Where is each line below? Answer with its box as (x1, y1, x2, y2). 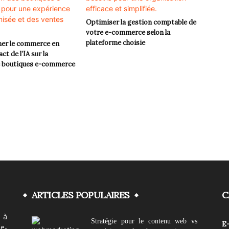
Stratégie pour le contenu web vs (91, 217, 197, 225)
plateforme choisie (86, 38, 145, 47)
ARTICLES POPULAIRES (32, 189, 130, 201)
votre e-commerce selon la (86, 28, 170, 37)
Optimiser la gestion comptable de (86, 18, 196, 27)
